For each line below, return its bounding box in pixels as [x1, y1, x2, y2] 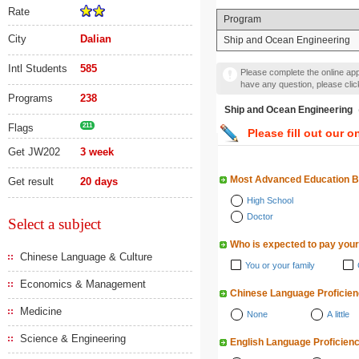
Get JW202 [8, 146, 60, 158]
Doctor [247, 212, 273, 221]
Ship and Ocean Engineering [224, 34, 350, 46]
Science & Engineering [20, 333, 126, 345]
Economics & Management [20, 278, 146, 290]
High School [247, 196, 293, 205]
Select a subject [8, 216, 101, 232]
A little [327, 309, 349, 319]
